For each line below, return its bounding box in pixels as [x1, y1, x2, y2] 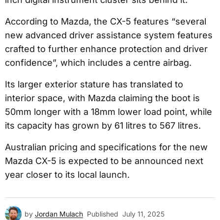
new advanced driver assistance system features [5, 30, 213, 41]
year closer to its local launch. [5, 169, 130, 180]
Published [87, 210, 118, 219]
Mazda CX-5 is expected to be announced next [5, 156, 203, 166]
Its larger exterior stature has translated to [5, 79, 183, 90]
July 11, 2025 [122, 210, 165, 219]
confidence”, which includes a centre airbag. [5, 57, 192, 68]
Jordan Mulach [35, 210, 83, 219]
